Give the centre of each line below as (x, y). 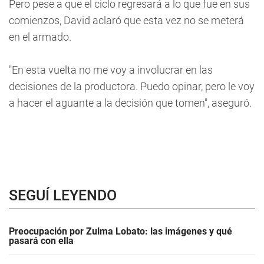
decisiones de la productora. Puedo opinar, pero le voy (132, 86)
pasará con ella (41, 241)
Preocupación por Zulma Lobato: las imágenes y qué (121, 231)
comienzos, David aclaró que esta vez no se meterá (126, 20)
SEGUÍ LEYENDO (63, 195)
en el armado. (40, 37)
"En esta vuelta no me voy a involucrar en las (111, 70)
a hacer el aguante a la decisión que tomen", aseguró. (130, 103)
